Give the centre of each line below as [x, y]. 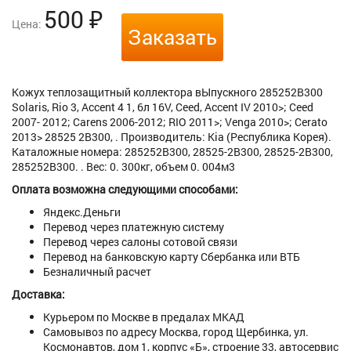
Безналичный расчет [97, 272]
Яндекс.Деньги [82, 212]
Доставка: [38, 295]
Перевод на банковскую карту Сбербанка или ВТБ [172, 257]
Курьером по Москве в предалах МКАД [144, 317]
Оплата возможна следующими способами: [125, 190]
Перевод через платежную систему [134, 227]
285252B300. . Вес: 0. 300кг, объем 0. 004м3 [123, 167]
